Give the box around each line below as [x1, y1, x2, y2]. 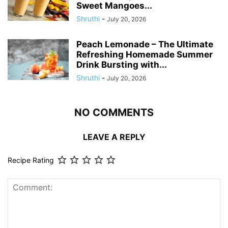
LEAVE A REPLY [82, 132, 146, 142]
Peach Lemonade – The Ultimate [76, 39, 213, 50]
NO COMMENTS [74, 106, 154, 119]
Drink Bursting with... [76, 60, 167, 70]
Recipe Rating [8, 156, 54, 165]
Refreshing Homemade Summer [76, 49, 213, 60]
